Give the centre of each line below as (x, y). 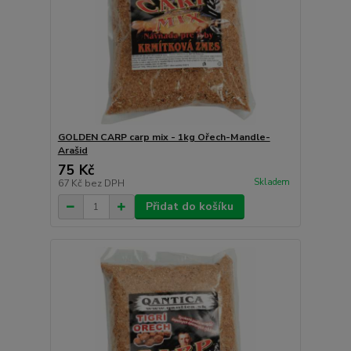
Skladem (271, 182)
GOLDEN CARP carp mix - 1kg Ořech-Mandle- (164, 138)
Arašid (72, 151)
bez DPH (104, 184)
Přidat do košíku (189, 207)
